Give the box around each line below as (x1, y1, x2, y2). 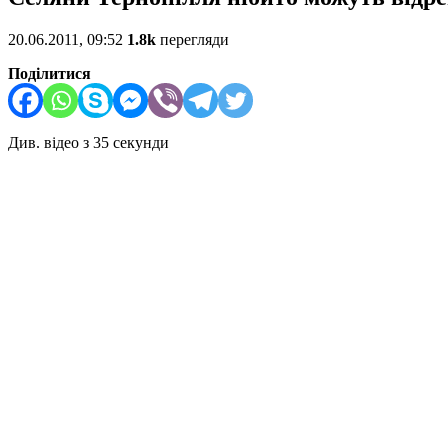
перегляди (156, 31, 229, 49)
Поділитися (8, 65, 91, 83)
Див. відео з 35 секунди (8, 134, 169, 152)
